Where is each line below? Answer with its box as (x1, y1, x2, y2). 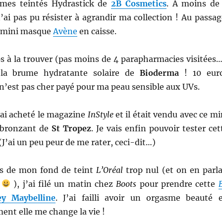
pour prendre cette (136, 178, 219, 189)
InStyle (87, 109, 113, 119)
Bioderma (140, 67, 179, 78)
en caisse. (77, 26, 116, 36)
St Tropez (51, 123, 91, 133)
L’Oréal (96, 165, 123, 175)
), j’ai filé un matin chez (10, 178, 116, 189)
